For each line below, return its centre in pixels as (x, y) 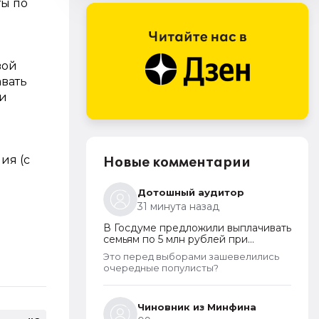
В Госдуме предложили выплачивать (197, 228)
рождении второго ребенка (175, 251)
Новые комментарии (177, 162)
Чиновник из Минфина (197, 307)
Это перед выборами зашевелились (191, 256)
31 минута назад (178, 206)
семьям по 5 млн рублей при (176, 239)
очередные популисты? (161, 268)
